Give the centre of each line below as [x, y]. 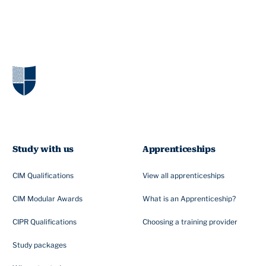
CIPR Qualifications [45, 222]
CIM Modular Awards [47, 199]
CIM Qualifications [43, 176]
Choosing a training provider [190, 222]
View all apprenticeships [183, 176]
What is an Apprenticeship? [189, 199]
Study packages [39, 245]
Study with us [43, 149]
